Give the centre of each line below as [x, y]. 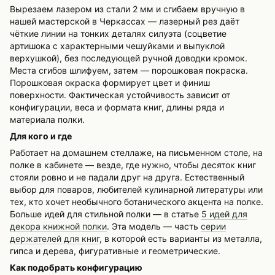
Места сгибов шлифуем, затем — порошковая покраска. [129, 71]
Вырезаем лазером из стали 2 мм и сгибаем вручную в [127, 9]
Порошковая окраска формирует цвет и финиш [110, 83]
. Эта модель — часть [154, 227]
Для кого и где [41, 136]
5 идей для [224, 214]
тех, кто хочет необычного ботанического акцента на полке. [137, 202]
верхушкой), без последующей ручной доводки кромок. [129, 58]
